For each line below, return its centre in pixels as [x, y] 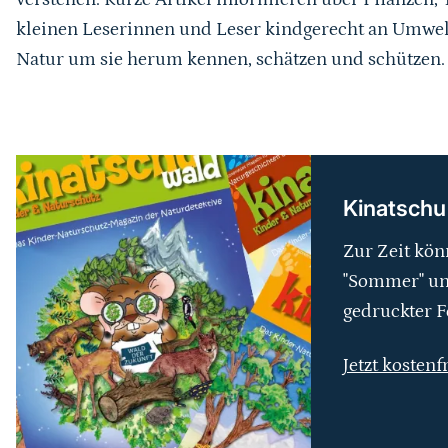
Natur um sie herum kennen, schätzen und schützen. [230, 59]
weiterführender [120, 173]
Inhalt [51, 209]
